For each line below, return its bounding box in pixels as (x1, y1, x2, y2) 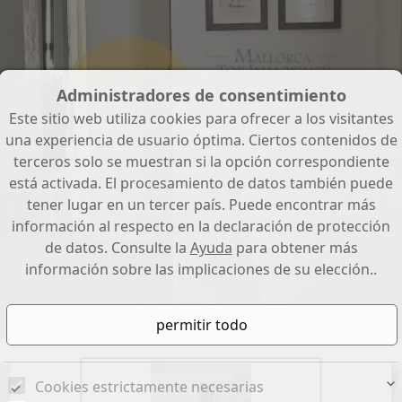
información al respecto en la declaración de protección (12, 216, 390, 237)
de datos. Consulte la (44, 238, 190, 258)
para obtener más (232, 238, 358, 258)
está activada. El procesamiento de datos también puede (9, 173, 393, 194)
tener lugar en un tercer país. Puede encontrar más (26, 195, 376, 215)
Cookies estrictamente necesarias (34, 377, 264, 398)
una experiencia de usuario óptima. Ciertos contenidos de (4, 130, 398, 151)
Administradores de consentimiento (56, 84, 346, 107)
